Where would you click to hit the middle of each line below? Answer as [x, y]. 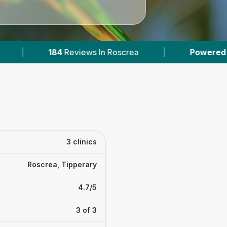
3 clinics [82, 142]
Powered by [129, 52]
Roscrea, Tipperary [62, 164]
